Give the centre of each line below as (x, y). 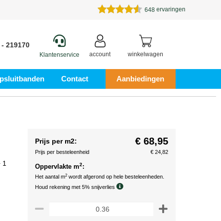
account (100, 54)
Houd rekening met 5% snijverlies (76, 187)
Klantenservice (59, 55)
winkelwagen (146, 54)
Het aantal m (50, 177)
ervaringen (170, 9)
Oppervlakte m (57, 166)
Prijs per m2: (56, 141)
